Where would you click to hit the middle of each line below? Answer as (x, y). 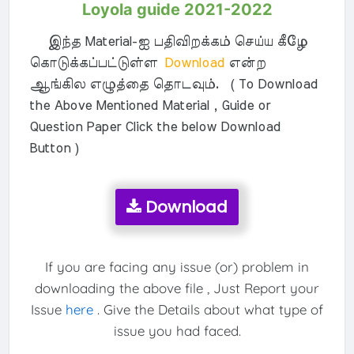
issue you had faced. (177, 331)
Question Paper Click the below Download (154, 126)
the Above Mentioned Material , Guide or (149, 105)
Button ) (54, 148)
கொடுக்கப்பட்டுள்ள (93, 62)
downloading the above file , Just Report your (177, 288)
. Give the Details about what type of (208, 310)
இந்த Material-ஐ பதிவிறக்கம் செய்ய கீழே (168, 41)
